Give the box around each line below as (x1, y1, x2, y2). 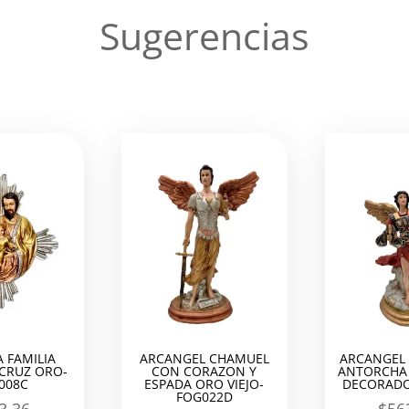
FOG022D (175, 388, 233, 406)
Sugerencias (100, 9, 309, 61)
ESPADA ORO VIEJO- (144, 375, 265, 393)
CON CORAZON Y (152, 362, 257, 381)
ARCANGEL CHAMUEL (139, 350, 269, 368)
